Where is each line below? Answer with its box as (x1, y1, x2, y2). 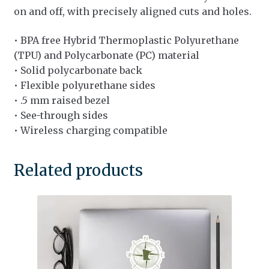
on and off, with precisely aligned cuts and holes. (13, 5, 252, 18)
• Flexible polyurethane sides (13, 79, 156, 91)
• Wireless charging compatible (13, 124, 168, 136)
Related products (13, 160, 143, 180)
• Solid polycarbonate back (13, 64, 142, 76)
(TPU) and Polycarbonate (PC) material (13, 49, 199, 61)
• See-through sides (13, 109, 108, 121)
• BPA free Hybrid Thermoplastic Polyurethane (13, 34, 239, 46)
